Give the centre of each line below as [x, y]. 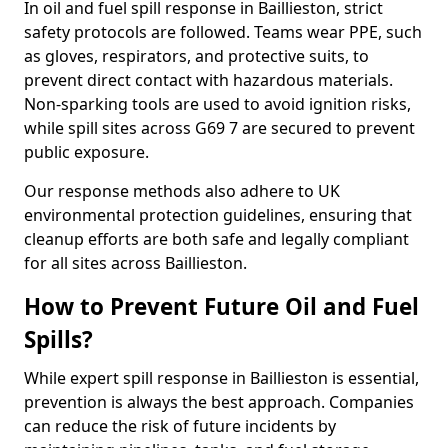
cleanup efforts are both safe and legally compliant [216, 239]
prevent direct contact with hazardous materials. [208, 80]
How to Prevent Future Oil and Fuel [221, 306]
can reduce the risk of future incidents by [180, 426]
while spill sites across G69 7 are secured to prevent [219, 128]
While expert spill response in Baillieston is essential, [221, 378]
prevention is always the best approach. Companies [219, 402]
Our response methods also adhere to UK [182, 191]
